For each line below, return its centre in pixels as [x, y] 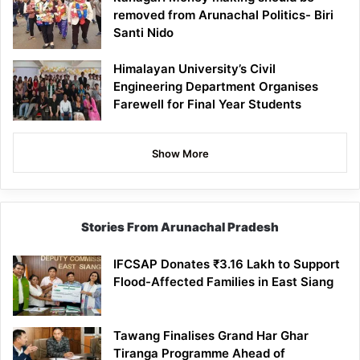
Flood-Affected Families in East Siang [223, 281]
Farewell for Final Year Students [207, 104]
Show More [180, 153]
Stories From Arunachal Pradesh [180, 227]
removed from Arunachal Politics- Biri [223, 14]
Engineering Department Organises [216, 86]
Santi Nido [143, 32]
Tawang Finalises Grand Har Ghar [211, 335]
